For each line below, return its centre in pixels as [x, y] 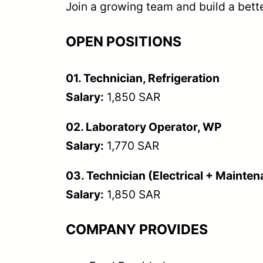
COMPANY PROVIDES [137, 230]
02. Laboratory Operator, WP [144, 127]
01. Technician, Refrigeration [143, 78]
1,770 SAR [131, 146]
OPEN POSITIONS [124, 41]
